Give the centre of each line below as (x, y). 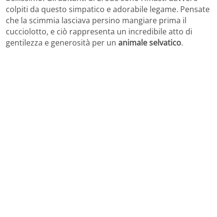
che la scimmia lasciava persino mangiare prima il (96, 21)
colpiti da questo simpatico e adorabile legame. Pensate (108, 9)
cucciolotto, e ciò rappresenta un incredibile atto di (99, 32)
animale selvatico (150, 43)
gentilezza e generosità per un (62, 43)
